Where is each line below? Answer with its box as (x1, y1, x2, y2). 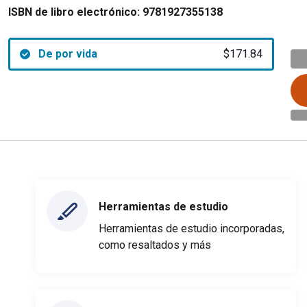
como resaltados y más (99, 238, 211, 251)
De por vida (38, 47, 97, 60)
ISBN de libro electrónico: (8, 5, 140, 19)
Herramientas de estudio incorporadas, (99, 221, 284, 235)
